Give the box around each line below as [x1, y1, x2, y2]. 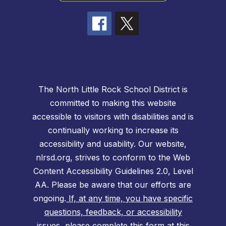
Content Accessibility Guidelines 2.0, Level [33, 166, 193, 177]
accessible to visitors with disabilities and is [32, 111, 194, 122]
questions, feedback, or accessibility [44, 207, 182, 217]
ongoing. [33, 193, 66, 204]
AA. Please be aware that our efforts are [35, 180, 191, 190]
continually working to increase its [47, 125, 179, 136]
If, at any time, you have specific [66, 193, 193, 204]
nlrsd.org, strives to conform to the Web [36, 152, 190, 163]
